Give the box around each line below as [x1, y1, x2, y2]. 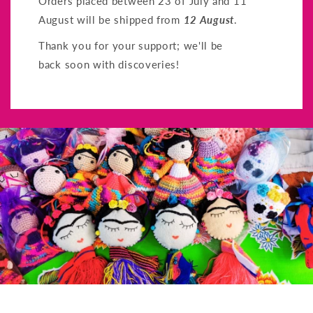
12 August [183, 13, 234, 26]
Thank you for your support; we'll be [38, 38, 224, 52]
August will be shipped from [38, 13, 184, 26]
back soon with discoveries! [38, 57, 183, 71]
